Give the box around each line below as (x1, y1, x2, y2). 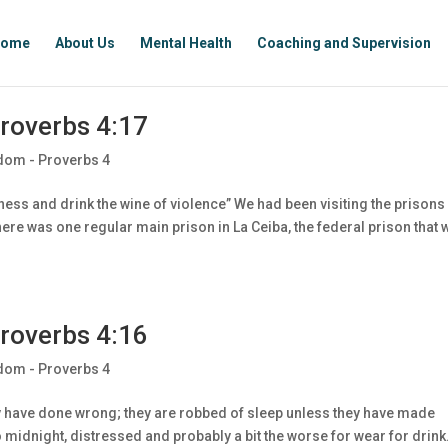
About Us (54, 35, 115, 51)
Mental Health (139, 35, 232, 51)
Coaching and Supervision (256, 35, 431, 51)
